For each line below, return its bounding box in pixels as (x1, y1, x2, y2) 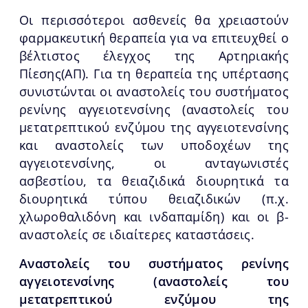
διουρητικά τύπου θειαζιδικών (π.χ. (19, 190, 289, 207)
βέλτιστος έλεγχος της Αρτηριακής (19, 47, 289, 64)
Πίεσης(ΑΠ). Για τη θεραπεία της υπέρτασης (19, 65, 289, 82)
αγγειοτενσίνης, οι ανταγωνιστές (19, 154, 289, 171)
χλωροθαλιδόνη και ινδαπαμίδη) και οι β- (19, 208, 289, 225)
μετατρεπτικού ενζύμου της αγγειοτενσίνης (19, 118, 289, 135)
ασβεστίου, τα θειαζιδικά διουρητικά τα (19, 172, 289, 189)
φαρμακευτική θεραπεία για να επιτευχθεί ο (19, 29, 289, 46)
